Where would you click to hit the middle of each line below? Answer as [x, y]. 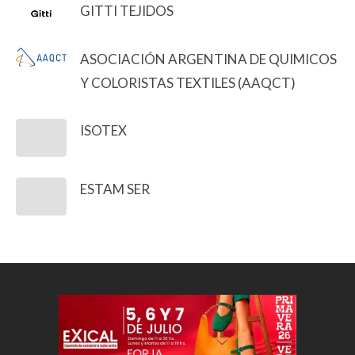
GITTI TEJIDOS [127, 10]
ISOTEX [103, 131]
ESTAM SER [115, 189]
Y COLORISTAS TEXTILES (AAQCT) [188, 83]
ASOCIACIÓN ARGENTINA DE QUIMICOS [208, 59]
